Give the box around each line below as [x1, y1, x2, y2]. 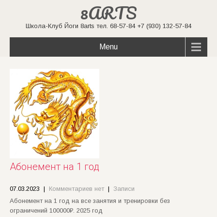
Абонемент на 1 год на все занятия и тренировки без [10, 197, 170, 204]
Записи [113, 185, 135, 192]
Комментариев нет [49, 185, 104, 192]
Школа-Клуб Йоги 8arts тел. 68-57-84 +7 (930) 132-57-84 [26, 22, 191, 30]
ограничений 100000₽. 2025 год [10, 207, 103, 214]
